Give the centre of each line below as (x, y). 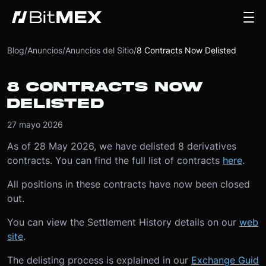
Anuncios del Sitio (99, 50)
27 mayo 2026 (35, 124)
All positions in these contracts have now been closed (129, 184)
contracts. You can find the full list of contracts (115, 160)
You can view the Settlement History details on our (123, 222)
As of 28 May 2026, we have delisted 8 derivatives (122, 146)
